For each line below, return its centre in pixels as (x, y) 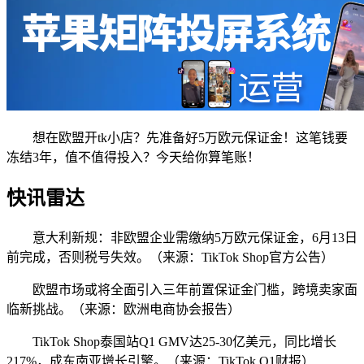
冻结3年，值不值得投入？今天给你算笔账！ (133, 158)
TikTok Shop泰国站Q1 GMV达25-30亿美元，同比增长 (184, 342)
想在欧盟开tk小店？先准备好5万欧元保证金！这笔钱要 (190, 138)
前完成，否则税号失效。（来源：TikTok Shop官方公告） (170, 258)
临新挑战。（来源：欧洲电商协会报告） (123, 310)
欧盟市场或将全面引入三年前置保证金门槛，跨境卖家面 (195, 290)
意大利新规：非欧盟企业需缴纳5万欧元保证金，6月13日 (195, 238)
